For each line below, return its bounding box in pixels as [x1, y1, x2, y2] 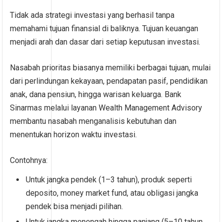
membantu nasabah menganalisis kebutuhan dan [10, 116, 177, 126]
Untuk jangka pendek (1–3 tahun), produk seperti [26, 175, 192, 185]
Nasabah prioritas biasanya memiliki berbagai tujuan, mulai [10, 63, 211, 73]
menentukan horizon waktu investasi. [10, 130, 137, 140]
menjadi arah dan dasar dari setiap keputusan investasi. [10, 37, 201, 47]
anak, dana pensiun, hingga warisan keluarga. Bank [10, 90, 182, 100]
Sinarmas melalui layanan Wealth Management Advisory [10, 103, 203, 113]
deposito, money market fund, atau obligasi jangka [26, 188, 199, 198]
